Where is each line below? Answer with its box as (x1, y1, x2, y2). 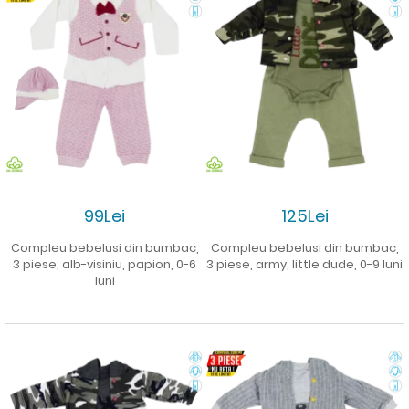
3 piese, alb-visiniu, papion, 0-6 (13, 255, 196, 273)
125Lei (280, 204, 329, 227)
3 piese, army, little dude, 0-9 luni (206, 255, 403, 273)
